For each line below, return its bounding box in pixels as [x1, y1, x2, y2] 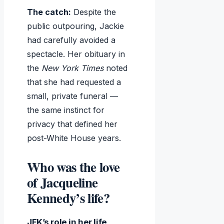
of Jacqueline [27, 172, 98, 192]
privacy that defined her [27, 119, 117, 129]
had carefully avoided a [27, 35, 115, 45]
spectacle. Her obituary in [27, 49, 125, 59]
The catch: [27, 7, 71, 17]
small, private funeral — [27, 91, 118, 101]
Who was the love [27, 157, 120, 177]
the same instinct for [27, 105, 104, 115]
